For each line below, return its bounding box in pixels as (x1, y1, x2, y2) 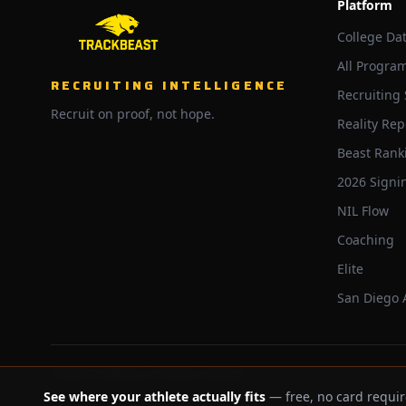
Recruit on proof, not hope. (51, 105, 215, 122)
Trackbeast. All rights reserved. (88, 366, 246, 382)
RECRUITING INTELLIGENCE (51, 75, 287, 95)
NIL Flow (337, 202, 389, 219)
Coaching (337, 231, 394, 248)
